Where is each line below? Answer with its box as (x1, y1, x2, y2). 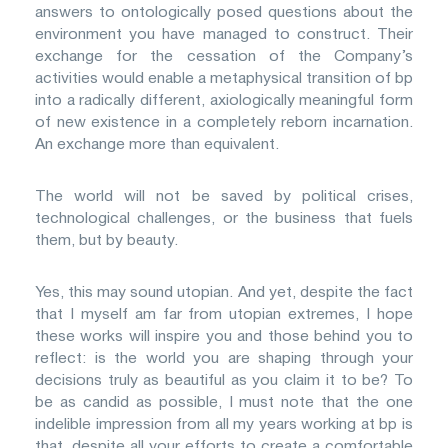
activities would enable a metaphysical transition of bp (35, 69, 413, 86)
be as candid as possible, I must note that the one (35, 393, 413, 410)
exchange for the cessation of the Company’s (35, 47, 413, 64)
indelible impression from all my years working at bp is (35, 415, 413, 432)
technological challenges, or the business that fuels (35, 209, 413, 226)
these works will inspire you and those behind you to (35, 327, 413, 344)
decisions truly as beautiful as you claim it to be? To (35, 371, 413, 388)
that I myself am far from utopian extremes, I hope (35, 305, 413, 322)
